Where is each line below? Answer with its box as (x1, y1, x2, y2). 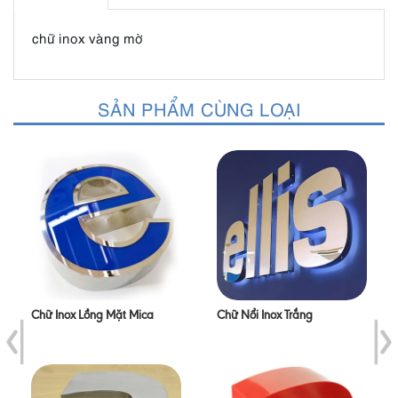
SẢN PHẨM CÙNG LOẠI (97, 96, 301, 120)
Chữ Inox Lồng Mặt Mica (31, 310, 154, 322)
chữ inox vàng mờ (32, 28, 143, 46)
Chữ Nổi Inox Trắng (217, 310, 313, 322)
